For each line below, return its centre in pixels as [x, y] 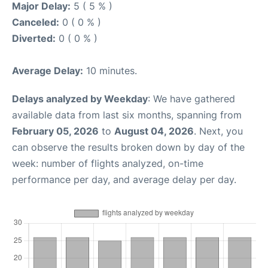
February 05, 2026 [55, 131]
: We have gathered [191, 99]
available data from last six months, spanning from [127, 115]
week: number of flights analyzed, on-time [108, 163]
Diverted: [34, 38]
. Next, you [218, 131]
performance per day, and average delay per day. [124, 179]
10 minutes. [110, 71]
